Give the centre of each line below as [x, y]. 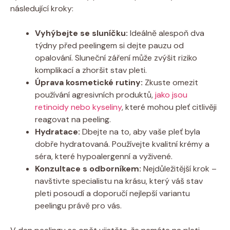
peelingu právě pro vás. [78, 205]
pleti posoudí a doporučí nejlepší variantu [112, 193]
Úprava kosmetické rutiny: [89, 82]
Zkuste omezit [170, 82]
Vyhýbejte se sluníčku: [81, 33]
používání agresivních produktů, [95, 94]
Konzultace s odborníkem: [88, 168]
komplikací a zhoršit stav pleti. [91, 70]
